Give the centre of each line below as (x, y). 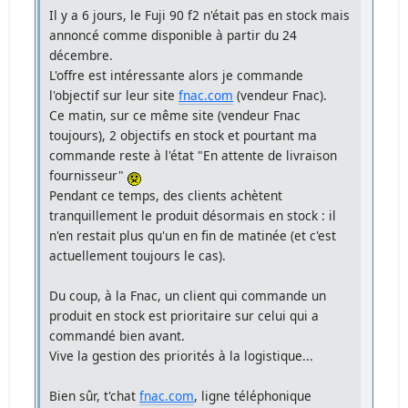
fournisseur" (89, 176)
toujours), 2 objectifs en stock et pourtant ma (184, 136)
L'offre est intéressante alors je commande (177, 76)
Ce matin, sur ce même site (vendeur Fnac (175, 116)
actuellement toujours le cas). (138, 256)
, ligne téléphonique (253, 396)
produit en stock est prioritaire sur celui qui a (184, 316)
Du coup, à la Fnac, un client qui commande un (188, 296)
